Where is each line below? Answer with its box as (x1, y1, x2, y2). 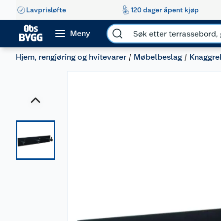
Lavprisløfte (26, 5, 66, 14)
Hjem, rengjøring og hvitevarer (16, 52, 126, 62)
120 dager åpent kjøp (130, 5, 199, 14)
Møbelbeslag (134, 52, 182, 62)
